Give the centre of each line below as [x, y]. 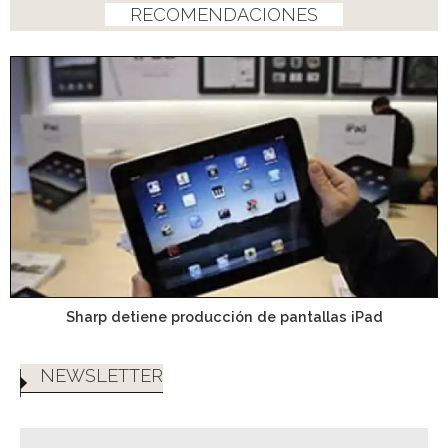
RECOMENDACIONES [224, 14]
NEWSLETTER [101, 376]
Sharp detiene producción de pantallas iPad [224, 316]
